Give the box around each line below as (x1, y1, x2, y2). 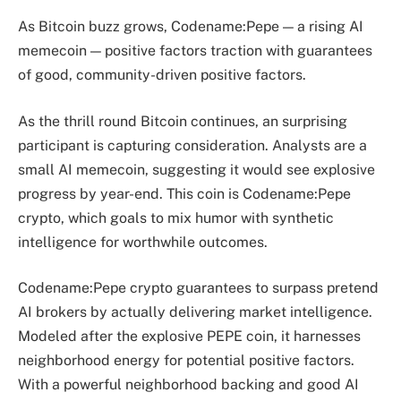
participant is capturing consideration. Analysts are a (18, 136, 367, 154)
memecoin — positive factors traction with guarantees (18, 42, 372, 60)
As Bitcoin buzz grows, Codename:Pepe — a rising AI (18, 18, 363, 36)
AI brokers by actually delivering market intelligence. (18, 303, 372, 321)
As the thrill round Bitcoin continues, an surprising (18, 112, 347, 130)
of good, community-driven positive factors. (18, 66, 306, 84)
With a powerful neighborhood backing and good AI (18, 376, 359, 394)
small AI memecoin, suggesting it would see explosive (18, 160, 375, 178)
